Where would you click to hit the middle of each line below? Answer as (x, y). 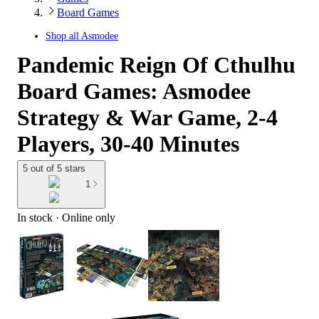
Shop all (63, 36)
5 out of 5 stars (54, 168)
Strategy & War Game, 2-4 (147, 117)
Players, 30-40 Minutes (128, 144)
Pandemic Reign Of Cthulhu (156, 65)
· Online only (84, 217)
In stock (35, 217)
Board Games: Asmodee (134, 91)
